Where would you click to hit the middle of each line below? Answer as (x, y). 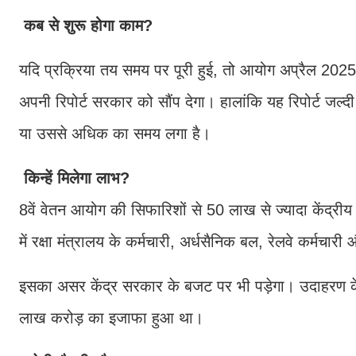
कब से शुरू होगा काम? (86, 25)
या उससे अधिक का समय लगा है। (115, 133)
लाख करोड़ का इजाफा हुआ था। (111, 317)
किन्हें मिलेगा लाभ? (74, 178)
